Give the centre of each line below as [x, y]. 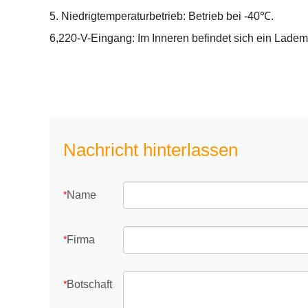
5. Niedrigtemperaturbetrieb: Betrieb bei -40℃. [162, 16]
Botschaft [89, 284]
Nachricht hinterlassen [151, 150]
